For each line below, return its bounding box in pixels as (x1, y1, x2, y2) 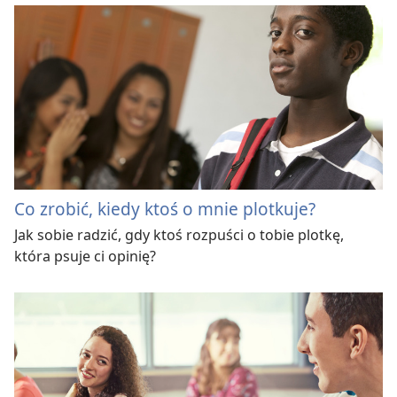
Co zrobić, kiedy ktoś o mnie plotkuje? (14, 197, 315, 222)
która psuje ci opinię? (14, 246, 156, 267)
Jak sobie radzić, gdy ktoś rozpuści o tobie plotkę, (14, 225, 344, 245)
